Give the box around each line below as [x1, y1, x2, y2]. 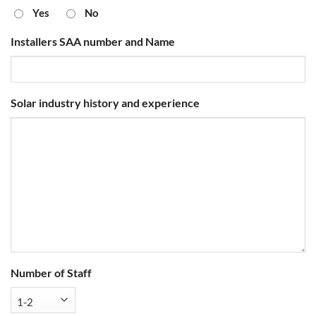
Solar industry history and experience [11, 95, 200, 109]
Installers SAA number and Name [11, 35, 175, 49]
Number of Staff [11, 265, 92, 279]
